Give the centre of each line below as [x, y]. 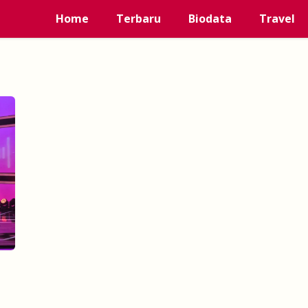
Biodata [210, 19]
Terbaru [139, 19]
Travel [277, 19]
